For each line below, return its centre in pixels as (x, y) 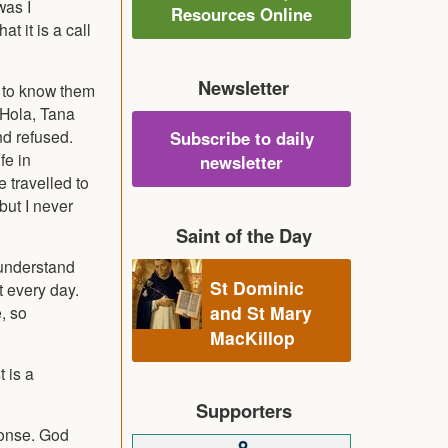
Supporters (243, 410)
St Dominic (257, 287)
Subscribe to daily (241, 137)
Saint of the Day (243, 235)
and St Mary (261, 312)
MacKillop (252, 337)
